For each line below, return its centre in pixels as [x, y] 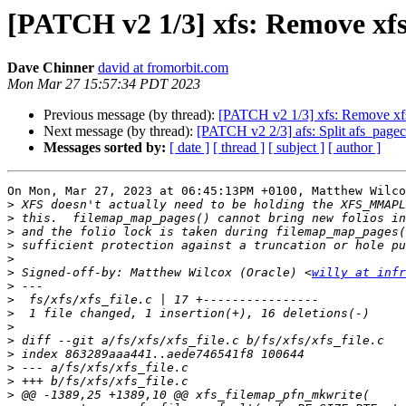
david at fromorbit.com [163, 68]
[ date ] [189, 148]
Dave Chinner [51, 68]
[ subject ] [296, 148]
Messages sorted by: [105, 148]
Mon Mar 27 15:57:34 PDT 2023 [104, 84]
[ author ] [354, 148]
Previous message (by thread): [131, 115]
